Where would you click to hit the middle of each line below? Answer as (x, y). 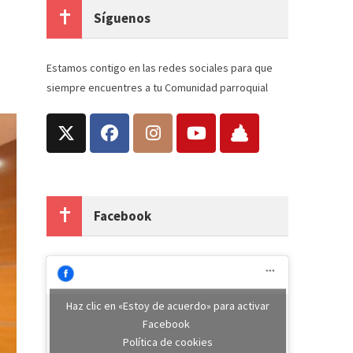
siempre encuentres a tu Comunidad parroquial (158, 87)
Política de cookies (167, 342)
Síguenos (123, 18)
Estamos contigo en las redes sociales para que (160, 67)
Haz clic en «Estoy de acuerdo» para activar (167, 305)
